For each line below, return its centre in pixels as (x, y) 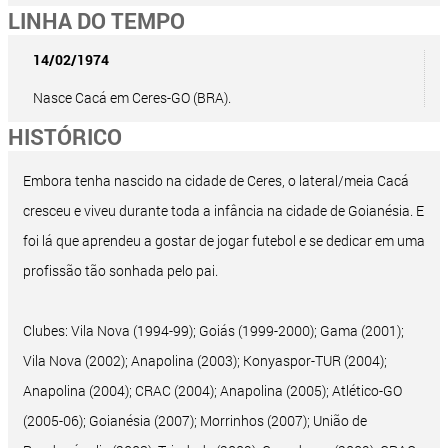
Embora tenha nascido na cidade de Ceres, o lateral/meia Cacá (216, 181)
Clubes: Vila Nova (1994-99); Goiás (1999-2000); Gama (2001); (213, 331)
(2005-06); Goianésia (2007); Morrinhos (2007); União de (195, 421)
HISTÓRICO (65, 137)
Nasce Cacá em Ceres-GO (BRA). (132, 98)
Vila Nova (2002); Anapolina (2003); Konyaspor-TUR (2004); (205, 361)
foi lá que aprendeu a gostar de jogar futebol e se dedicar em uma (224, 241)
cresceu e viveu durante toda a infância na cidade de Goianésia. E (223, 211)
